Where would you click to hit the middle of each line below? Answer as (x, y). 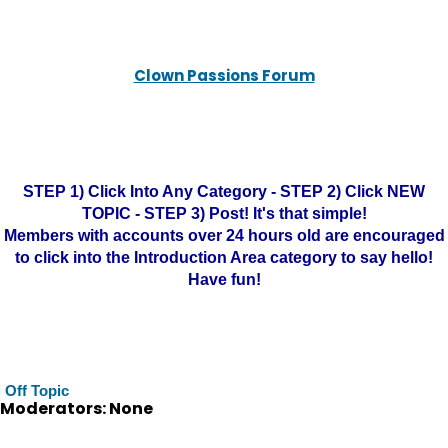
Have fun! (224, 279)
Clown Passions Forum (224, 75)
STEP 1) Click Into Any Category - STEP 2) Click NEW (224, 191)
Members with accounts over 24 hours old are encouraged (224, 235)
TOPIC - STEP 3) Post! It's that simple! (224, 213)
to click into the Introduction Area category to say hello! (224, 257)
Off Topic (37, 390)
